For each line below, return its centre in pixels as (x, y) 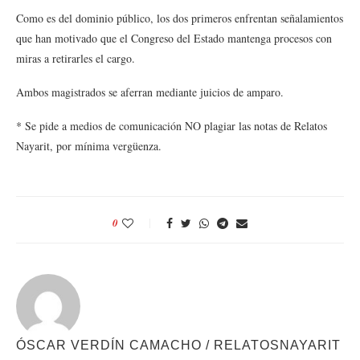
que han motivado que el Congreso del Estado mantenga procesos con (174, 38)
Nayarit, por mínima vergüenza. (91, 146)
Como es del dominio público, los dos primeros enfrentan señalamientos (180, 18)
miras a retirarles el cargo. (76, 58)
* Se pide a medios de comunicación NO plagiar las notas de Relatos (172, 126)
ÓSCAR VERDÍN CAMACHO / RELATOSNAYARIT (178, 345)
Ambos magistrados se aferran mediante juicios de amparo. (150, 92)
